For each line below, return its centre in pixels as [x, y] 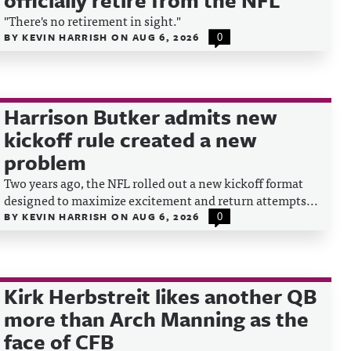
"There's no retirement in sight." [93, 20]
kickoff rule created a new [131, 139]
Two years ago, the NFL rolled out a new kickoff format [154, 183]
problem [45, 162]
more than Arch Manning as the [157, 319]
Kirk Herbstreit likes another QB [161, 296]
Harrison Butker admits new [141, 117]
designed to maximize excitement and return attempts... [161, 200]
